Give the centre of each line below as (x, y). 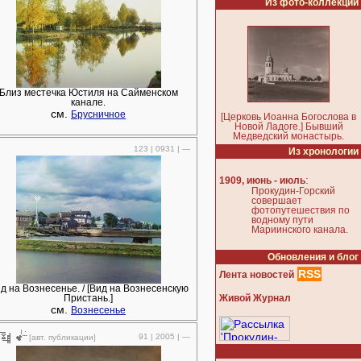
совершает (277, 201)
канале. (88, 102)
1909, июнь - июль (262, 181)
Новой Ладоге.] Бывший (288, 127)
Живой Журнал (255, 298)
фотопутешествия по (301, 211)
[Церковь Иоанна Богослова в (288, 117)
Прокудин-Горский (293, 191)
